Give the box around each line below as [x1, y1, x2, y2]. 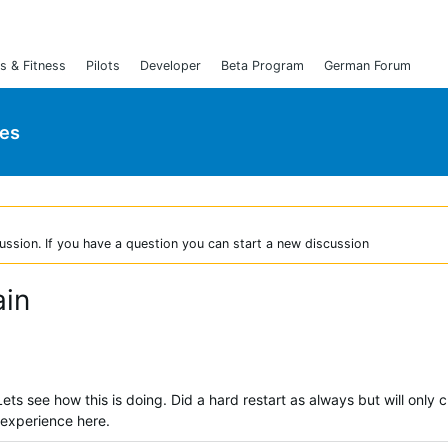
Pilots [86, 58, 120, 73]
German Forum [324, 58, 411, 73]
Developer [140, 58, 201, 73]
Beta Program [221, 58, 304, 73]
